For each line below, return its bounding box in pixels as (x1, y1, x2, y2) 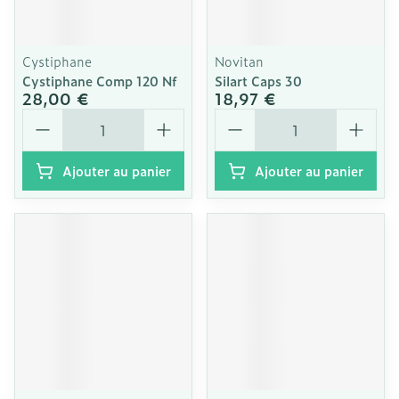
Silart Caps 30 (215, 71, 302, 90)
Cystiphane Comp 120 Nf (22, 71, 177, 90)
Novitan (215, 52, 264, 70)
